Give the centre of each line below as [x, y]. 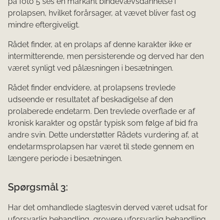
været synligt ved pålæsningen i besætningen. [91, 68]
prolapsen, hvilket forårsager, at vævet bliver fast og [102, 13]
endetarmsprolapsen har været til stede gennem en [101, 147]
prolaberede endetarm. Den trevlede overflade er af [101, 111]
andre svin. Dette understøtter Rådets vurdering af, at [103, 135]
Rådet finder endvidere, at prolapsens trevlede [92, 88]
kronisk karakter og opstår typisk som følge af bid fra [103, 123]
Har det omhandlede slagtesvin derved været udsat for [108, 208]
